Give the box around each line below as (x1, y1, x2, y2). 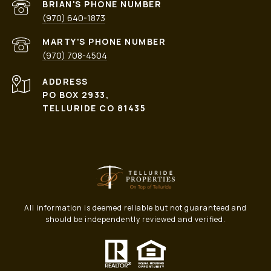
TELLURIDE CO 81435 (42, 102, 146, 114)
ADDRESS (42, 76, 88, 88)
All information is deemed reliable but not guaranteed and (24, 203, 247, 214)
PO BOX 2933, (42, 89, 109, 101)
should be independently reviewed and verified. (45, 214, 226, 225)
